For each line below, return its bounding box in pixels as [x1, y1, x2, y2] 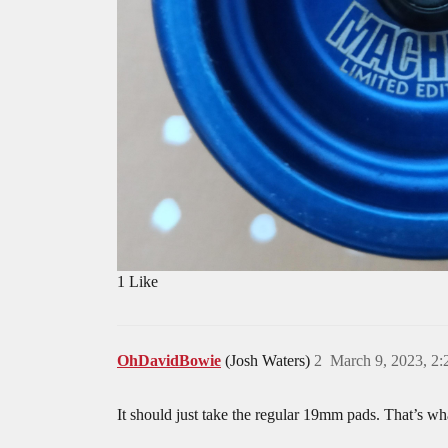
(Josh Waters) [225, 352, 314, 370]
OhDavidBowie [117, 352, 221, 370]
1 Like [117, 273, 158, 291]
